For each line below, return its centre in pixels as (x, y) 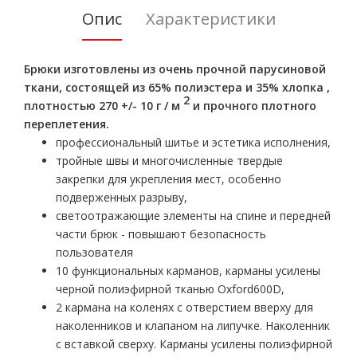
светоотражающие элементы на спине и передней (193, 216)
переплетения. (67, 124)
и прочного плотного (253, 106)
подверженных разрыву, (122, 197)
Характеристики (210, 19)
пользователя (94, 252)
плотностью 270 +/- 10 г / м (104, 106)
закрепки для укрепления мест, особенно (169, 179)
